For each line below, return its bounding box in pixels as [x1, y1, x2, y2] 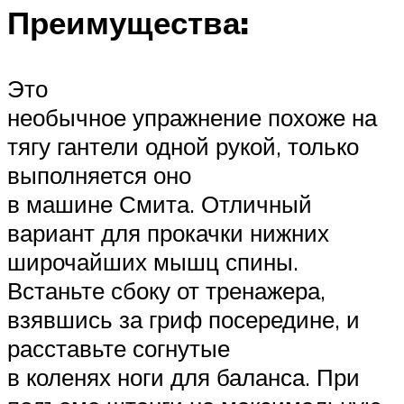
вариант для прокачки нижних [7, 218, 329, 248]
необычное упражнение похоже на [7, 103, 377, 133]
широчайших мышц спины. [7, 247, 298, 277]
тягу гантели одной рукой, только [7, 132, 359, 161]
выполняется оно [7, 161, 191, 190]
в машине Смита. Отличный [7, 189, 312, 219]
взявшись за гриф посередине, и [7, 305, 360, 335]
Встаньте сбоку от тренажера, [7, 276, 326, 306]
